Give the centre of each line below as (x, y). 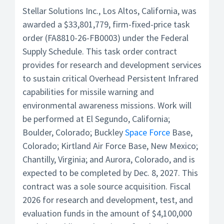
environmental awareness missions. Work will (107, 105)
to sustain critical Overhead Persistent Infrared (110, 78)
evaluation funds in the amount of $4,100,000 (107, 213)
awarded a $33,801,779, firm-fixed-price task (106, 24)
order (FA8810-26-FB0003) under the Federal (105, 38)
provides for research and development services (112, 65)
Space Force (147, 132)
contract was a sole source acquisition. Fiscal (106, 186)
